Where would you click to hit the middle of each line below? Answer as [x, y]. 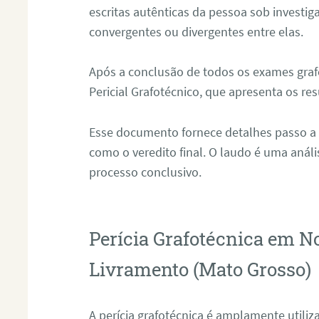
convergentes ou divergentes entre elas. [197, 31]
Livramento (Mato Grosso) [200, 269]
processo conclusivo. [146, 172]
